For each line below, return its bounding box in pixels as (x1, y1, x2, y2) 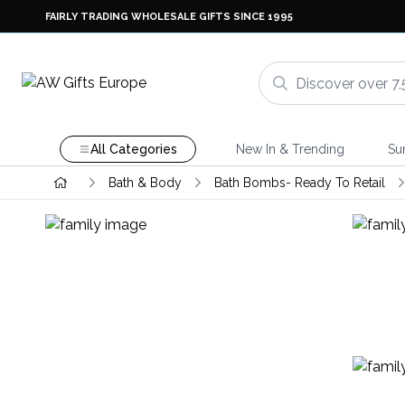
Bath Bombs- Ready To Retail (213, 175, 385, 190)
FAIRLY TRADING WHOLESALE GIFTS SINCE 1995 (45, 10, 293, 23)
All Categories (89, 142, 177, 156)
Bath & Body (108, 175, 182, 190)
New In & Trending (235, 142, 344, 156)
